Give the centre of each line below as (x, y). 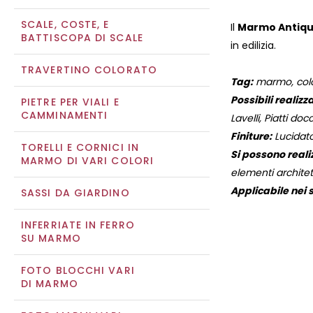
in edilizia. (253, 46)
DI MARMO (50, 284)
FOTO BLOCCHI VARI (78, 270)
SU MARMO (51, 238)
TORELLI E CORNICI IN (80, 147)
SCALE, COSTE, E (65, 24)
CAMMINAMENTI (65, 115)
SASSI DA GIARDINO (75, 193)
